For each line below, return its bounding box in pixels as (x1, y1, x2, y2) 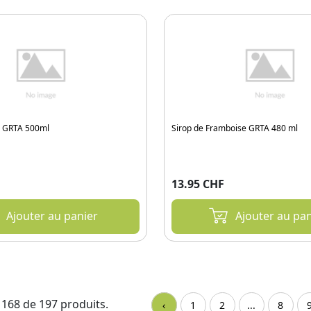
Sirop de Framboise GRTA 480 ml (171, 122, 298, 135)
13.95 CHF (171, 176, 224, 192)
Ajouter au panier (6, 208, 98, 224)
